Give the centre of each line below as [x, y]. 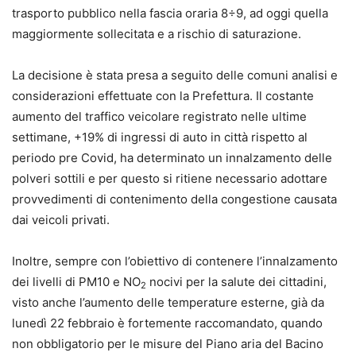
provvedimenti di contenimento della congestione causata [174, 199]
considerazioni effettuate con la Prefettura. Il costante [163, 96]
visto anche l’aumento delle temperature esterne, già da [168, 303]
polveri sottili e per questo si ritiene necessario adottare [170, 179]
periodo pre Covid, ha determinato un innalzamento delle [172, 158]
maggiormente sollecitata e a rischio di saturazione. [157, 34]
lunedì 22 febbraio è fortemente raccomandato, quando [167, 323]
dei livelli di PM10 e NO [76, 282]
